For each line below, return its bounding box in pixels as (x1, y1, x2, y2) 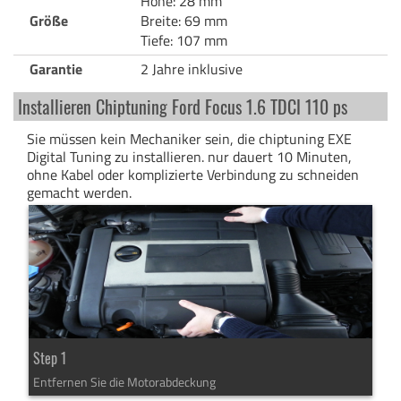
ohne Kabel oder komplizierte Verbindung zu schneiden (27, 163, 359, 185)
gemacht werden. (27, 181, 132, 203)
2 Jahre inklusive (141, 57, 243, 80)
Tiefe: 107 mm (141, 29, 227, 51)
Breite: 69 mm (141, 9, 227, 31)
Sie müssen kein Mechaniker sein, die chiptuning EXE (27, 127, 352, 149)
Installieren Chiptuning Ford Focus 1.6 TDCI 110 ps (18, 92, 347, 120)
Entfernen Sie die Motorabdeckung (32, 371, 216, 391)
